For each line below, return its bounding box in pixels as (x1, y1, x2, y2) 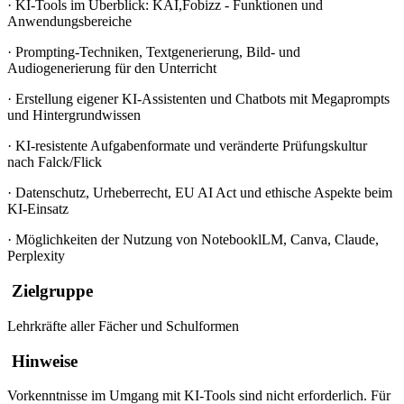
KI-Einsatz (7, 201, 69, 217)
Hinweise (7, 351, 78, 371)
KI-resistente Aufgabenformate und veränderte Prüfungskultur (15, 138, 367, 154)
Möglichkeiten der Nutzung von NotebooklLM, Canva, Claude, (15, 232, 379, 248)
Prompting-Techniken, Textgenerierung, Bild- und (15, 44, 300, 60)
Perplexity (7, 248, 65, 264)
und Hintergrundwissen (7, 107, 141, 124)
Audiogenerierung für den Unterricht (7, 60, 216, 77)
